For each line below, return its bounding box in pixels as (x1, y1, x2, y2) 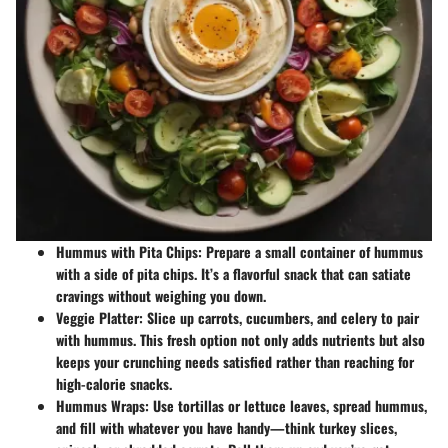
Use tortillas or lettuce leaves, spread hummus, (149, 395, 427, 416)
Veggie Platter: (56, 307, 143, 328)
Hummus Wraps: (56, 395, 149, 416)
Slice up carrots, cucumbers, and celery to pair (143, 307, 419, 328)
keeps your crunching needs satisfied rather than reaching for (56, 351, 414, 372)
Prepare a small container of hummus (202, 241, 423, 262)
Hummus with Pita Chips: (56, 241, 202, 262)
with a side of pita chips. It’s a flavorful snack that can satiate (56, 263, 411, 284)
